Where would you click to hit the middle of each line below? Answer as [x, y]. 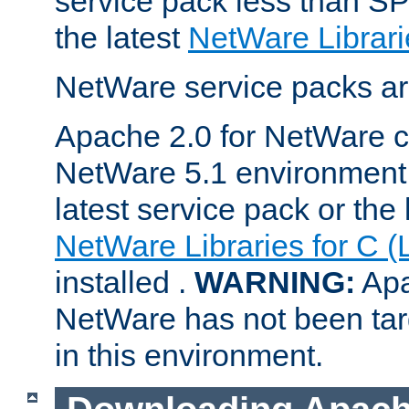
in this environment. [189, 355]
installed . [125, 282]
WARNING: [275, 282]
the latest [121, 37]
